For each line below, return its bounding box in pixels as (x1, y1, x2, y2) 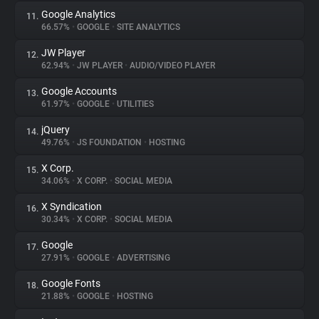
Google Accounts (41, 85, 117, 97)
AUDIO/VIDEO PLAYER (127, 61, 215, 70)
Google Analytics (41, 9, 115, 20)
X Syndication (41, 201, 102, 212)
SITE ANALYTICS (115, 22, 180, 32)
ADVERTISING (115, 253, 170, 263)
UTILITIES (115, 99, 154, 109)
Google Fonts (41, 278, 100, 289)
